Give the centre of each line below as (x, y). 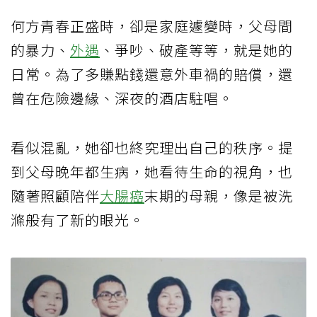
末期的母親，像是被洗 (219, 195)
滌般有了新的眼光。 (77, 219)
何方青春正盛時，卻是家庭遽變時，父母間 (152, 25)
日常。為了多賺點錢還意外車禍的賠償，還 (152, 74)
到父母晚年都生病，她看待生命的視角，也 (152, 171)
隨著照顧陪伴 (55, 195)
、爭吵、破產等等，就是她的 (196, 50)
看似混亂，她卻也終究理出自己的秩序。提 (152, 147)
